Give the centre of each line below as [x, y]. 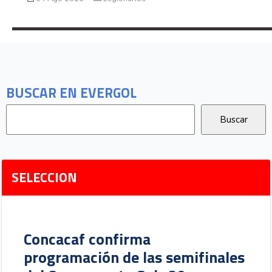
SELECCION [45, 178]
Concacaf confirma [87, 239]
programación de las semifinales [134, 257]
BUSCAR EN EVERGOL [71, 93]
